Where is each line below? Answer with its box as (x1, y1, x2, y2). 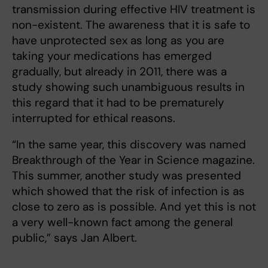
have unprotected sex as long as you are (12, 33, 224, 48)
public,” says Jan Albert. (12, 230, 137, 246)
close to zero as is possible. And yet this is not (12, 199, 256, 215)
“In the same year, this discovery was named (12, 137, 246, 153)
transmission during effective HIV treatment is (12, 2, 255, 17)
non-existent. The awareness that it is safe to (12, 17, 250, 33)
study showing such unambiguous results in (12, 80, 245, 95)
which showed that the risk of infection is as (12, 184, 245, 199)
